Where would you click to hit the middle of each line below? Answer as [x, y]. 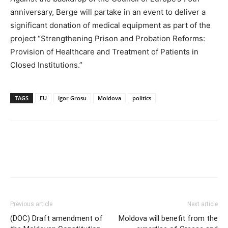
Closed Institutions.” [46, 65]
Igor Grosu [72, 98]
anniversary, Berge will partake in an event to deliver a [108, 12]
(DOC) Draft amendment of [56, 219]
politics [142, 98]
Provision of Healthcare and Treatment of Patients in [104, 52]
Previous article [31, 204]
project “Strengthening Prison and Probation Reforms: [108, 39]
